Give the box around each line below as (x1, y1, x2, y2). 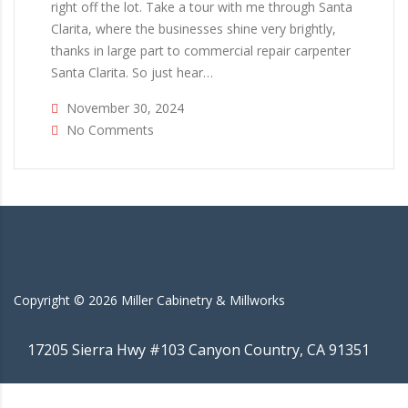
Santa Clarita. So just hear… (51, 64, 213, 81)
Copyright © (14, 291, 85, 309)
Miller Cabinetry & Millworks (121, 291, 285, 309)
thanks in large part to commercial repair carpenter (51, 42, 351, 59)
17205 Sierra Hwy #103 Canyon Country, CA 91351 (27, 340, 370, 360)
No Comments (63, 121, 154, 138)
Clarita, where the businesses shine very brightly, (51, 20, 336, 37)
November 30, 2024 (63, 99, 184, 117)
